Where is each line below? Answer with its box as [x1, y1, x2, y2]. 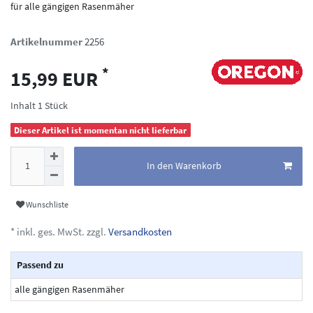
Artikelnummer [10, 34, 85, 48]
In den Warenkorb [146, 159, 221, 173]
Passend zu [17, 259, 64, 272]
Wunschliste [26, 199, 68, 210]
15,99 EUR [10, 66, 102, 92]
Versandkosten [106, 224, 172, 238]
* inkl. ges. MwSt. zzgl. [10, 224, 106, 238]
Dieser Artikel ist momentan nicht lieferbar [14, 124, 187, 136]
